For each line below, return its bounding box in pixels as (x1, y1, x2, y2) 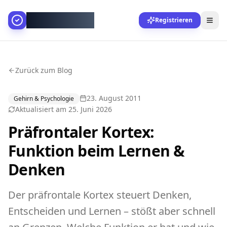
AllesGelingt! (26, 12, 95, 28)
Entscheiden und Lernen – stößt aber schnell (8, 204, 215, 218)
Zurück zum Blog (15, 65, 72, 75)
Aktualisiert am (15, 104, 68, 114)
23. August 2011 (87, 93, 141, 103)
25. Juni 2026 (68, 104, 112, 114)
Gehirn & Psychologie (14, 94, 74, 103)
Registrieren (155, 16, 193, 24)
